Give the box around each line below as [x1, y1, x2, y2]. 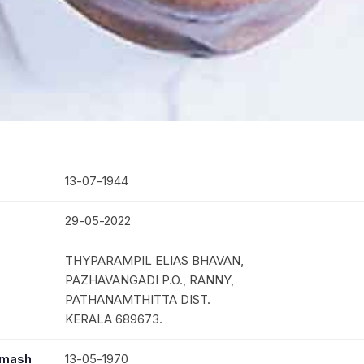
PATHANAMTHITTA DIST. [65, 291, 210, 307]
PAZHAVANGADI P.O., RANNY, [65, 271, 234, 288]
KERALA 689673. [65, 310, 162, 327]
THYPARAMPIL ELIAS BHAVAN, [65, 252, 244, 268]
